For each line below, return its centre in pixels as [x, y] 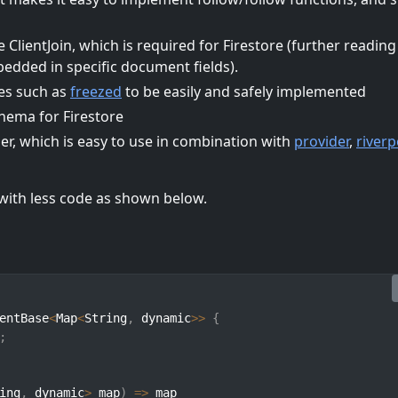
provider [322, 142]
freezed [96, 92]
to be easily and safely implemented [244, 92]
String [106, 318]
